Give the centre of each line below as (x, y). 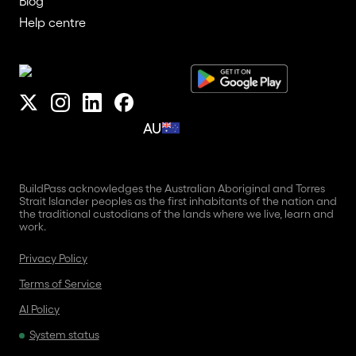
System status (64, 334)
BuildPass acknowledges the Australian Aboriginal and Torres (172, 188)
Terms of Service (60, 283)
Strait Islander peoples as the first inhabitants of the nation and (178, 200)
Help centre (52, 21)
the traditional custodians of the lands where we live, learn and (176, 213)
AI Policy (39, 308)
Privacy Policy (53, 257)
